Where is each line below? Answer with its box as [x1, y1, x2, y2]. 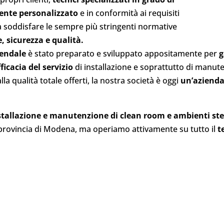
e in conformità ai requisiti [78, 7, 180, 18]
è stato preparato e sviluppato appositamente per [26, 48, 219, 59]
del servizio [28, 61, 73, 72]
